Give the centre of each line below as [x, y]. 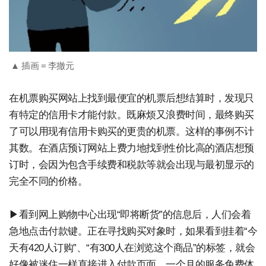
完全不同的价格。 [48, 181]
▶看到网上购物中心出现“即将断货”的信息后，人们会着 [130, 214]
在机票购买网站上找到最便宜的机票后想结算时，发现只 [132, 98]
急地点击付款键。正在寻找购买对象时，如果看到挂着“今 [133, 231]
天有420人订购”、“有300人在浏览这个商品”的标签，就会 [132, 248]
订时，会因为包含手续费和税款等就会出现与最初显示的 [132, 164]
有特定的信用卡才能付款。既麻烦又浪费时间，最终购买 [132, 115]
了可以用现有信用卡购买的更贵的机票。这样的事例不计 [132, 131]
